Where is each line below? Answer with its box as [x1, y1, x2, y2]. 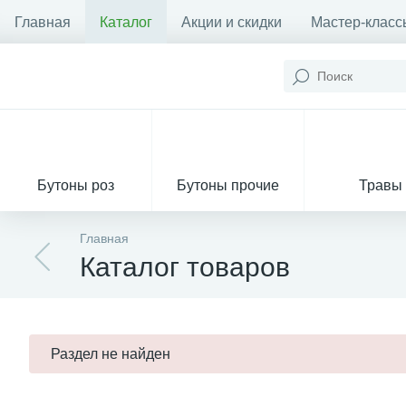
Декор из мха [260, 278, 348, 295]
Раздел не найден [51, 346, 170, 362]
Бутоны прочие [177, 177, 279, 193]
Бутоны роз [37, 177, 114, 193]
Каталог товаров [80, 252, 290, 282]
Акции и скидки [181, 14, 282, 30]
